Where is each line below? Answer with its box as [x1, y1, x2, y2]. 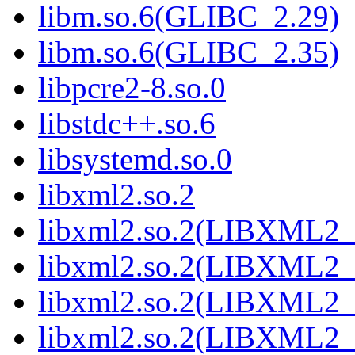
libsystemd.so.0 [38, 142, 232, 177]
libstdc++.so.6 [38, 106, 216, 141]
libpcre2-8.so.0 [38, 71, 226, 105]
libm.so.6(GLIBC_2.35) [38, 35, 339, 70]
